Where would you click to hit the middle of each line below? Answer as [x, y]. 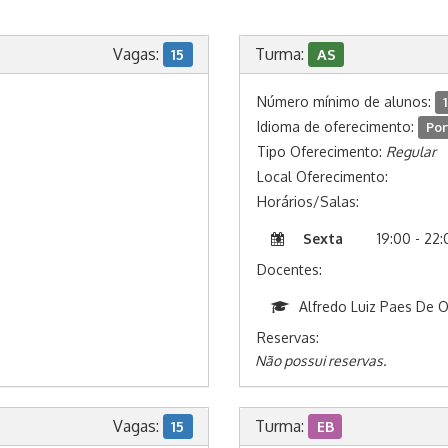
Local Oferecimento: [322, 176]
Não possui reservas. [320, 360]
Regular [411, 151]
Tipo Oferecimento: [321, 151]
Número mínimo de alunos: [346, 101]
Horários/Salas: [308, 201]
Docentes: [289, 269]
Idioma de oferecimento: [337, 126]
